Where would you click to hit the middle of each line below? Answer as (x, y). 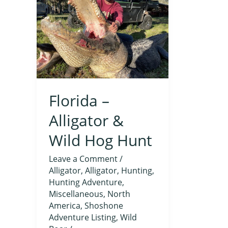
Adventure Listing (82, 218)
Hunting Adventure (85, 182)
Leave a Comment (83, 159)
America (65, 206)
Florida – (79, 101)
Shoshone (104, 206)
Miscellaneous (76, 194)
